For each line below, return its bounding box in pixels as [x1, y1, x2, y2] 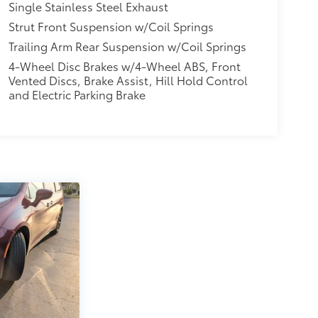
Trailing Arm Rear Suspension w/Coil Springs [8, 38, 246, 55]
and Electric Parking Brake [8, 86, 146, 103]
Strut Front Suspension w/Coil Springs [8, 18, 214, 35]
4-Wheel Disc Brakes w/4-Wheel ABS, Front [8, 57, 241, 75]
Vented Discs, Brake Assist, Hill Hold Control [8, 72, 248, 89]
